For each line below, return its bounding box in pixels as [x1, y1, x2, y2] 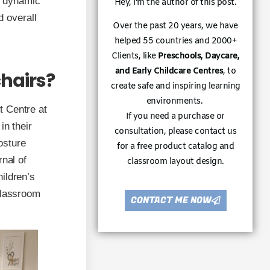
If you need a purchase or [126, 110, 225, 122]
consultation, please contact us [114, 125, 237, 137]
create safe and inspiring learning [110, 80, 240, 92]
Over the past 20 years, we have [113, 20, 238, 32]
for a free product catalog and [117, 140, 234, 152]
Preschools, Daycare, [158, 50, 240, 62]
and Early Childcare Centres [115, 65, 224, 77]
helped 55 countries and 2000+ [114, 35, 237, 47]
